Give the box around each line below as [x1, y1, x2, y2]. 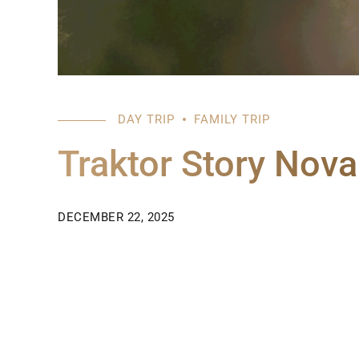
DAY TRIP [118, 112, 175, 127]
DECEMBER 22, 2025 [58, 210, 175, 225]
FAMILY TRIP [194, 112, 270, 127]
